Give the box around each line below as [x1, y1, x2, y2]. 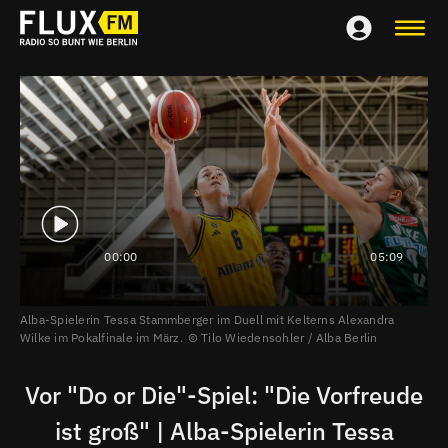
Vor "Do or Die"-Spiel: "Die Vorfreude [25, 378, 423, 411]
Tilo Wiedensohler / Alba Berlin [197, 329, 378, 345]
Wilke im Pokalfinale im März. [20, 329, 183, 345]
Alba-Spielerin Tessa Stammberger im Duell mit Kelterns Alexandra [20, 311, 395, 327]
